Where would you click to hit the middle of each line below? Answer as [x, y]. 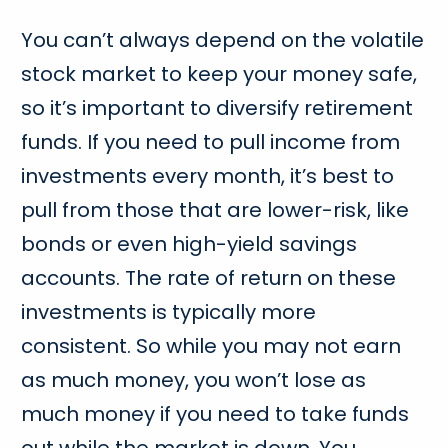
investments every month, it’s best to [208, 175]
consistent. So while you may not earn [211, 345]
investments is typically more [169, 311]
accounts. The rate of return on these [209, 277]
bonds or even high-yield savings [189, 243]
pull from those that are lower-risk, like [215, 209]
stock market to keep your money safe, [219, 73]
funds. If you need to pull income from [211, 141]
